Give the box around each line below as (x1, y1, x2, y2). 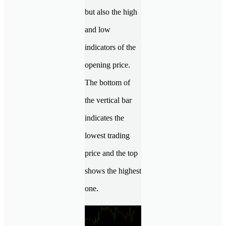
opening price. (85, 60, 130, 69)
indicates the (85, 113, 124, 122)
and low (85, 25, 110, 34)
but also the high (85, 7, 137, 16)
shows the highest (85, 166, 141, 175)
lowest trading (85, 131, 130, 140)
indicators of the (85, 42, 136, 51)
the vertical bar (85, 95, 132, 104)
